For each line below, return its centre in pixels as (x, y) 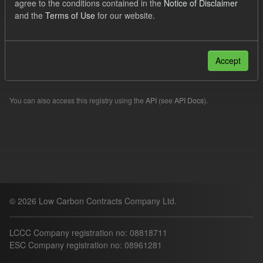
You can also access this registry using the (77, 100)
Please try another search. (58, 73)
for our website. (125, 16)
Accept (228, 61)
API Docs (189, 100)
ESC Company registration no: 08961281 (86, 245)
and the (30, 16)
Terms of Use (70, 16)
